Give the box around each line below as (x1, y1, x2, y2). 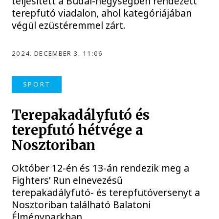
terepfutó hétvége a (12, 121, 143, 139)
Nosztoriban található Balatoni (12, 197, 151, 211)
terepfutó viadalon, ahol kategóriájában (12, 6, 192, 20)
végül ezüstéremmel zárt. (12, 19, 126, 32)
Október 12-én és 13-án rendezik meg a (12, 161, 190, 175)
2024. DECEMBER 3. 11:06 (12, 49, 103, 58)
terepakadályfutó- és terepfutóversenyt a (12, 185, 200, 199)
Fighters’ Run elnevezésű (12, 173, 123, 187)
